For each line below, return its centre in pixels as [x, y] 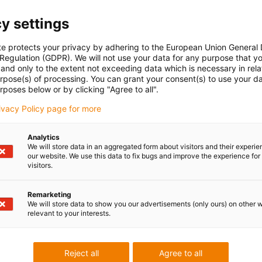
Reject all [81, 253]
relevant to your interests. [69, 213]
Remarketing [49, 194]
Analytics [44, 137]
